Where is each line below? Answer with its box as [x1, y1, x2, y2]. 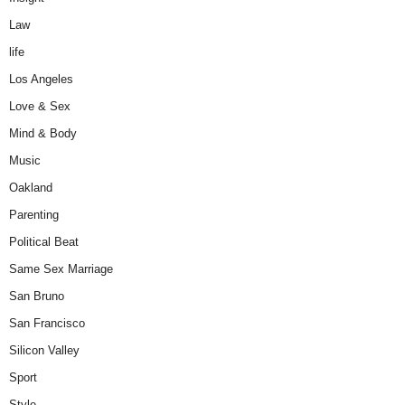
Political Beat [9, 234, 79, 249]
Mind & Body [9, 126, 77, 140]
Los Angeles [9, 71, 73, 86]
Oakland [9, 180, 52, 194]
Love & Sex [9, 99, 71, 113]
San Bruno [9, 288, 64, 303]
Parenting [9, 207, 59, 221]
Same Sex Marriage [9, 261, 113, 276]
